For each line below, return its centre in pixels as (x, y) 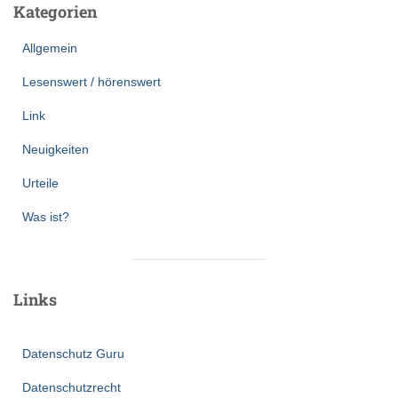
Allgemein (50, 48)
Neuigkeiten (56, 149)
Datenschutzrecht (72, 387)
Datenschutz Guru (73, 353)
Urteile (40, 183)
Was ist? (46, 216)
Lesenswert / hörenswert (92, 81)
